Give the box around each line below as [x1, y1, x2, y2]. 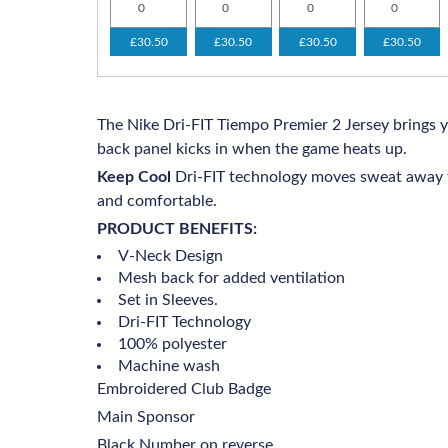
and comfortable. [97, 193, 218, 209]
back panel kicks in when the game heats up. [97, 141, 408, 157]
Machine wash [118, 358, 221, 374]
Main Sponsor [97, 409, 200, 425]
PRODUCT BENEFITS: [97, 221, 258, 237]
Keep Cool [97, 169, 176, 185]
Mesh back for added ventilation [118, 270, 346, 286]
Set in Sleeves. [118, 292, 219, 308]
